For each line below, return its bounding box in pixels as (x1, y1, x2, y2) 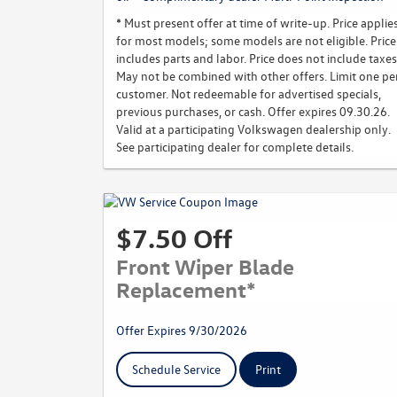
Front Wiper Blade (116, 253, 294, 279)
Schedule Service (132, 361, 221, 378)
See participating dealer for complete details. (116, 138, 354, 155)
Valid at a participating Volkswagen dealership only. (116, 121, 391, 137)
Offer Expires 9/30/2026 (116, 322, 247, 339)
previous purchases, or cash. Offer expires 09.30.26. (116, 103, 390, 120)
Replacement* (116, 276, 256, 302)
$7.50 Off (116, 222, 232, 254)
